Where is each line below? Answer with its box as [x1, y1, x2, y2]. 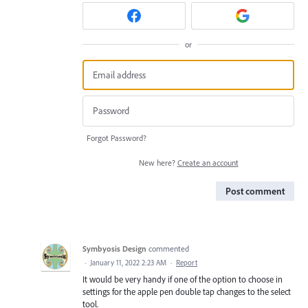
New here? [138, 157, 177, 168]
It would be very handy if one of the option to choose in [82, 273, 283, 285]
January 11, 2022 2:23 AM [90, 257, 166, 267]
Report [176, 257, 197, 267]
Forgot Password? [87, 132, 146, 143]
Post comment [225, 184, 285, 197]
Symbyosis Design [82, 243, 146, 254]
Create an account [177, 157, 239, 168]
